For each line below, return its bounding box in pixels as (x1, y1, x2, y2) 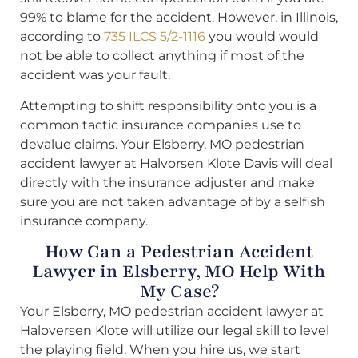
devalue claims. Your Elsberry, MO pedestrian (20, 136, 304, 152)
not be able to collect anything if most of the (20, 48, 304, 64)
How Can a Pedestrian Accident (45, 239, 313, 264)
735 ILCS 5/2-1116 (104, 29, 205, 45)
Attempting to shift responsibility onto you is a (20, 97, 316, 113)
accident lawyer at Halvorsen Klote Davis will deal (20, 155, 332, 171)
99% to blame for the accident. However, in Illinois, (20, 10, 338, 26)
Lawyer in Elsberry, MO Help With (32, 259, 326, 284)
